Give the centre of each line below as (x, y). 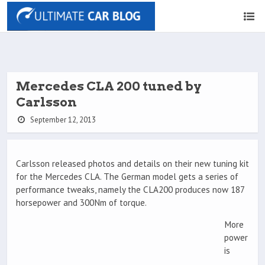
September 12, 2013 (62, 120)
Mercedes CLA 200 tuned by (109, 86)
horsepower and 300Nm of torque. (81, 203)
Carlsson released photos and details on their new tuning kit (132, 164)
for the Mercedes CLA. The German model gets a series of (127, 177)
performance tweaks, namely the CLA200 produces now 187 (130, 190)
